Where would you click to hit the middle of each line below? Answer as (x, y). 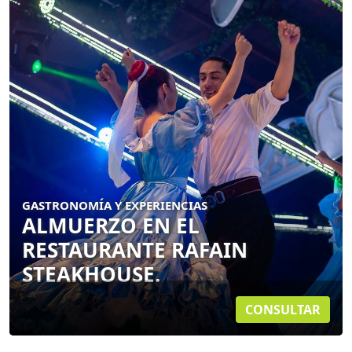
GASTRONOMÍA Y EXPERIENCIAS (115, 205)
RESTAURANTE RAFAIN (135, 250)
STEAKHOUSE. (91, 274)
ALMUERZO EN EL (111, 225)
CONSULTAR (283, 310)
